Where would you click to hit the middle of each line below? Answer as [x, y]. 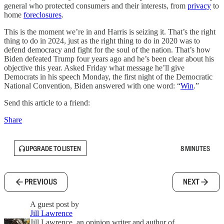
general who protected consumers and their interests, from [96, 6]
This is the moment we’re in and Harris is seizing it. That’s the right [110, 32]
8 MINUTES [195, 148]
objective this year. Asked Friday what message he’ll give [94, 68]
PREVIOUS [41, 182]
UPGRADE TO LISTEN [53, 148]
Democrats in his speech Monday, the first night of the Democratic [108, 77]
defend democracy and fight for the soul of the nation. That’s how [107, 50]
